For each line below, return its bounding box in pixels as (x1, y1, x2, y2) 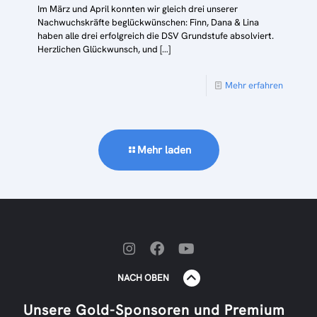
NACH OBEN (117, 272, 169, 284)
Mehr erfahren (225, 79, 283, 91)
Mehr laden (137, 142, 191, 157)
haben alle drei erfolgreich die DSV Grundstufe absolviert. (38, 29, 274, 42)
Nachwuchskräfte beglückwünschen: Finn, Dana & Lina (38, 16, 259, 28)
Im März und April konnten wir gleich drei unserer (38, 2, 238, 15)
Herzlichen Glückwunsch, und (38, 42, 158, 55)
